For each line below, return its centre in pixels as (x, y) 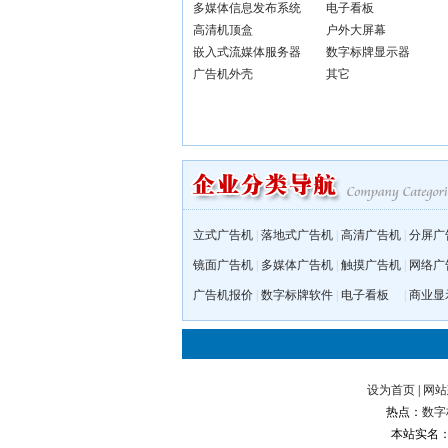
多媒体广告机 (297, 265)
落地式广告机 (297, 235)
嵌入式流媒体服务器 (247, 52)
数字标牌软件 (297, 295)
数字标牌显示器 (368, 52)
